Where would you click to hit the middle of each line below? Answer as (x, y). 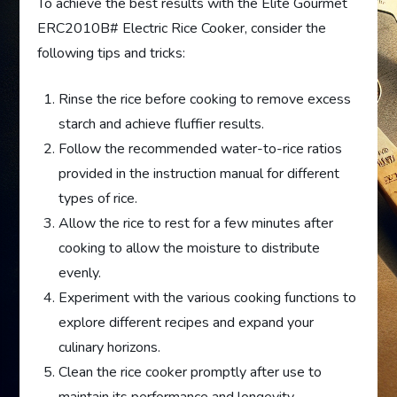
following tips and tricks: (112, 54)
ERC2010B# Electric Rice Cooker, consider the (182, 29)
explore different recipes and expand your (187, 323)
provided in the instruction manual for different (199, 174)
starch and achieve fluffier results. (162, 125)
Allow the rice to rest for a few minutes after (196, 224)
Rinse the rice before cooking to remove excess (205, 100)
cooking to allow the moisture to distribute (190, 249)
